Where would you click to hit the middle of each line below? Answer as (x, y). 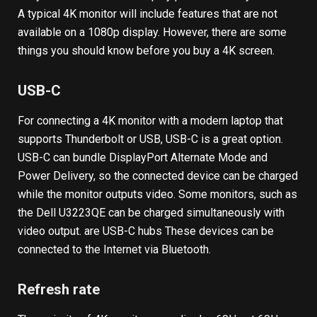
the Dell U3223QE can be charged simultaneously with (151, 213)
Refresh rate (59, 289)
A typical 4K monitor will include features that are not (148, 13)
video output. (51, 231)
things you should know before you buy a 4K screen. (146, 50)
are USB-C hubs (125, 231)
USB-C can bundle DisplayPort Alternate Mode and (143, 158)
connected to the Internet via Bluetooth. (114, 250)
